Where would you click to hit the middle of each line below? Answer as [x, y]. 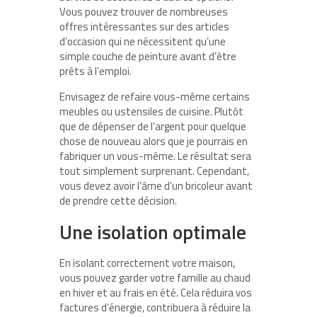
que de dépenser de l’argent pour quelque [153, 127]
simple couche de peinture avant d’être [148, 57]
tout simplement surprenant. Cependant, [154, 171]
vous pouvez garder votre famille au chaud [155, 278]
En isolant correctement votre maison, [147, 263]
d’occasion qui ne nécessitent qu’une [143, 42]
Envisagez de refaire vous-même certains [155, 97]
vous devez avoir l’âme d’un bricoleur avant [156, 186]
